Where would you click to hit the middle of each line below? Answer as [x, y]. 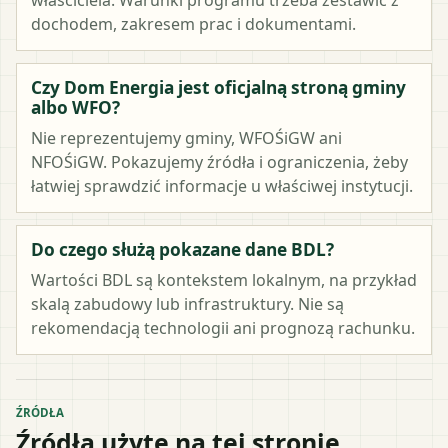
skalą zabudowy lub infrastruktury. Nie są [187, 303]
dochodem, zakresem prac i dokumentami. [193, 23]
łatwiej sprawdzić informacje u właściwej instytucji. [222, 185]
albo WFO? [75, 107]
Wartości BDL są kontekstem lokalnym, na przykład [224, 279]
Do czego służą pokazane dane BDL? [182, 249]
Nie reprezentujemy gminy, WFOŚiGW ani [186, 137]
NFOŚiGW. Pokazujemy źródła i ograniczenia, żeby [219, 161]
